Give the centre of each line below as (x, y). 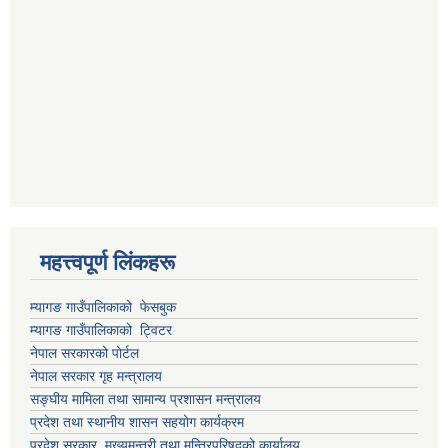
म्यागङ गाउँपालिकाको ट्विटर (103, 330)
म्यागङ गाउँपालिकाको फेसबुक (103, 307)
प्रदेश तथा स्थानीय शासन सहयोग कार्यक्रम (137, 422)
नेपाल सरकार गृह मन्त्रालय (96, 376)
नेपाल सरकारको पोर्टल (86, 353)
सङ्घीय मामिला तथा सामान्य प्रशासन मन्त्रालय (145, 399)
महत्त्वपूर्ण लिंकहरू (107, 263)
